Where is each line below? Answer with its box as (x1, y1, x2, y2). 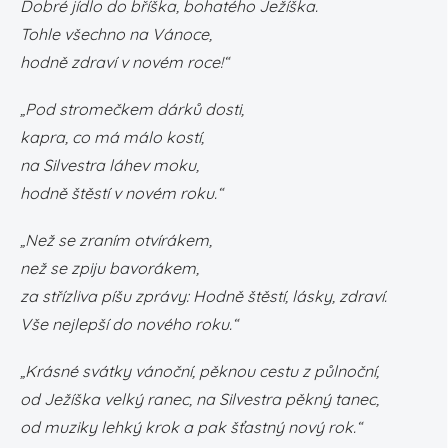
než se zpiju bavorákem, (20, 258, 199, 278)
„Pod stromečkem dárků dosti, (20, 99, 244, 119)
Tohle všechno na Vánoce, (20, 24, 212, 44)
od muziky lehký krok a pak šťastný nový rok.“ (20, 417, 362, 437)
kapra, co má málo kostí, (20, 127, 204, 147)
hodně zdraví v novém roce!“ (20, 52, 229, 72)
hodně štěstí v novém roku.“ (20, 183, 223, 203)
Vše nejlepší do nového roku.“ (20, 314, 238, 334)
